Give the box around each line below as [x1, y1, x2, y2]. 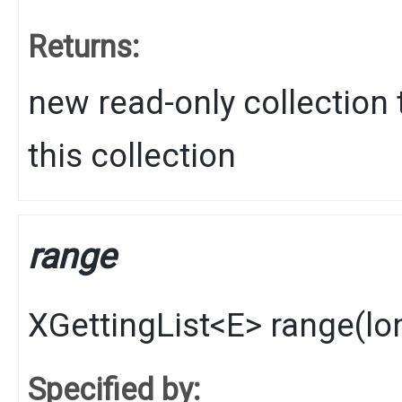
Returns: [28, 28, 139, 65]
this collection [28, 135, 236, 175]
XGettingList [28, 305, 210, 345]
